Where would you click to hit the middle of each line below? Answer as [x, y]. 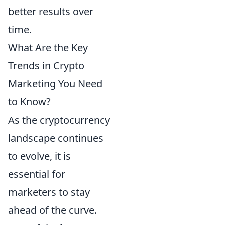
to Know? [29, 102]
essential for [37, 174]
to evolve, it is [39, 156]
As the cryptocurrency [59, 120]
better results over [51, 12]
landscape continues [56, 138]
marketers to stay [49, 192]
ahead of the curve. [52, 210]
